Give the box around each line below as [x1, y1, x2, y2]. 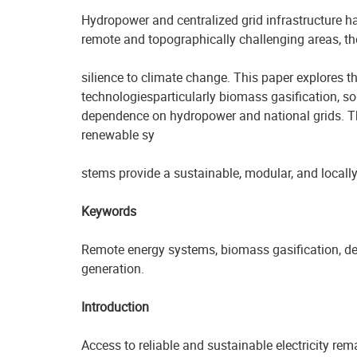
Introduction [81, 298, 149, 316]
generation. [81, 260, 144, 277]
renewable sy [81, 126, 155, 143]
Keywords [81, 202, 136, 220]
